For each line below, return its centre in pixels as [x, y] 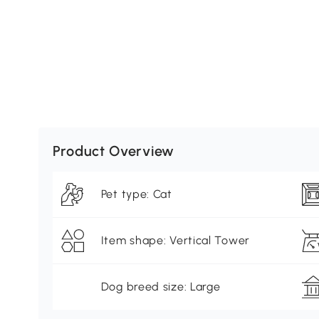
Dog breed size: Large [161, 287]
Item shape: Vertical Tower [175, 241]
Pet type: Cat [136, 194]
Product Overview [113, 151]
